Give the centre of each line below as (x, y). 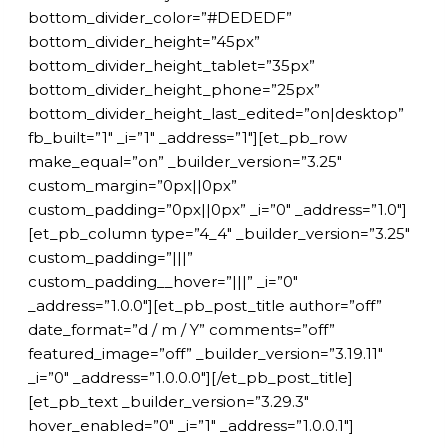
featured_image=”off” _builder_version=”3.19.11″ (205, 353)
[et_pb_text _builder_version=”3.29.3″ (168, 401)
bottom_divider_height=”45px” (144, 41)
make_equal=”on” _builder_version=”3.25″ (185, 161)
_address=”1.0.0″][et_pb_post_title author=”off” (205, 305)
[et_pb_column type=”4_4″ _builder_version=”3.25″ (219, 233)
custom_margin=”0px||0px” (132, 185)
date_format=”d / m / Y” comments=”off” (181, 329)
